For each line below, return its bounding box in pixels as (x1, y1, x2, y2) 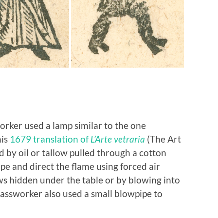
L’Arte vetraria (91, 133, 145, 145)
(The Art (145, 133, 181, 145)
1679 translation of (10, 133, 91, 145)
